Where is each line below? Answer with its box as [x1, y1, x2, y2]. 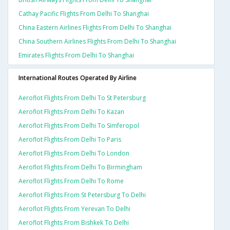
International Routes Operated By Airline [18, 73, 137, 83]
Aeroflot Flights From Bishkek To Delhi [18, 218, 129, 227]
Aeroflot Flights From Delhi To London [18, 149, 129, 158]
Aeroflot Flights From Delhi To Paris [18, 135, 121, 144]
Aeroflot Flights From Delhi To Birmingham [18, 163, 142, 172]
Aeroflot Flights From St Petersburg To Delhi [18, 190, 146, 200]
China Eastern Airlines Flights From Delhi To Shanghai [18, 23, 171, 32]
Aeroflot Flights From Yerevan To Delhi [18, 204, 130, 214]
